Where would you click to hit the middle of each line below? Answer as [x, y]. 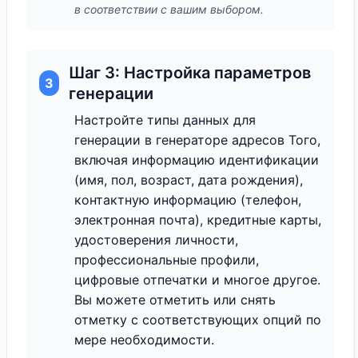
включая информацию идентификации [197, 160]
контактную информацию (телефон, [188, 200]
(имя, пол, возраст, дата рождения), [189, 180]
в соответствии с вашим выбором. [169, 9]
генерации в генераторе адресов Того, [197, 140]
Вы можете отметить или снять [175, 300]
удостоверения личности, [156, 240]
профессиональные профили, [167, 260]
